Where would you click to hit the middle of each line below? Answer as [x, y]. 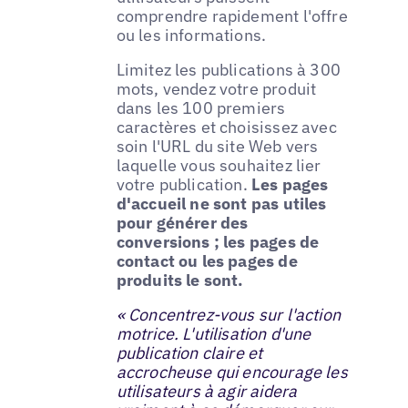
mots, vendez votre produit [216, 88]
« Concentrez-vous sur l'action [229, 314]
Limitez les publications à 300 [229, 69]
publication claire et [189, 352]
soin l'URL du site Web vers [217, 146]
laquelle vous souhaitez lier [219, 165]
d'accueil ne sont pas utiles [221, 203]
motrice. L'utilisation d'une [214, 333]
